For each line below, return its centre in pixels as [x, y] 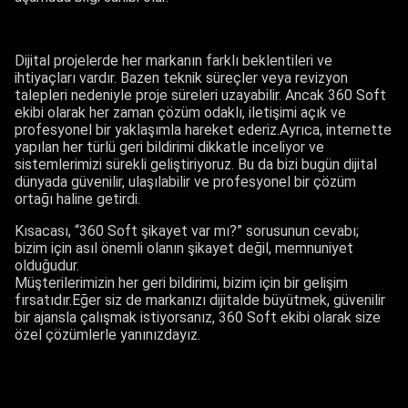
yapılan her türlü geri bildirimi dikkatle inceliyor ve [169, 147]
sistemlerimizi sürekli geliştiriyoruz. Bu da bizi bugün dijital [196, 164]
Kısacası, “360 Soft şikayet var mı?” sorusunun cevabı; [187, 230]
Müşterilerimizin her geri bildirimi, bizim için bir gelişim [181, 282]
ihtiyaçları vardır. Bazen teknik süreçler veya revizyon [181, 77]
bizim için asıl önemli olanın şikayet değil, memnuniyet [184, 248]
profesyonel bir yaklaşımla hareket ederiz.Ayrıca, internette [203, 129]
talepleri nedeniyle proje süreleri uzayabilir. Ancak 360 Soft [200, 95]
